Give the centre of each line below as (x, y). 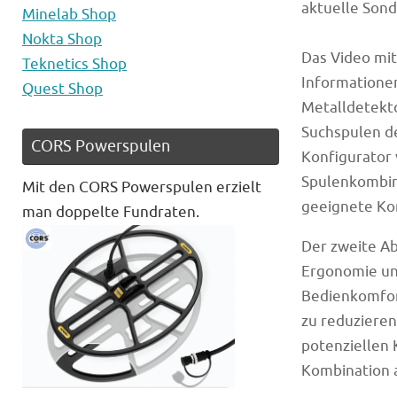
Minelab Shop (69, 15)
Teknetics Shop (74, 65)
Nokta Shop (62, 40)
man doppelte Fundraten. (111, 213)
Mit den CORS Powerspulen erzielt (142, 188)
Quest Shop (62, 90)
